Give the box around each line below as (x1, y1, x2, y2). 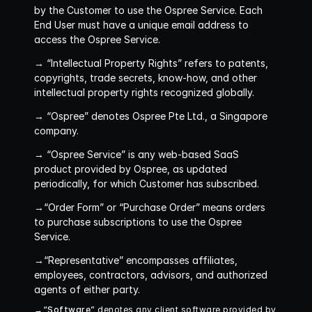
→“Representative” (34, 254, 123, 266)
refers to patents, (182, 57, 268, 69)
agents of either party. (34, 283, 140, 295)
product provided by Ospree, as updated (34, 163, 227, 175)
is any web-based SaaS (125, 148, 239, 160)
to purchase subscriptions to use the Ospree (34, 216, 242, 228)
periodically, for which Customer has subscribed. (34, 178, 259, 189)
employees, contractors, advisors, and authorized (34, 269, 267, 281)
